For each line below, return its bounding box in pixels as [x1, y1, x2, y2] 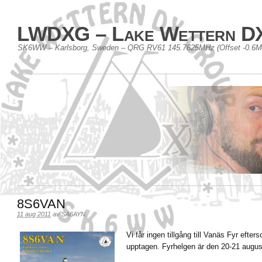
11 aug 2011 [17, 211, 51, 218]
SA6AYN [61, 211, 85, 218]
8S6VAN [17, 196, 65, 211]
